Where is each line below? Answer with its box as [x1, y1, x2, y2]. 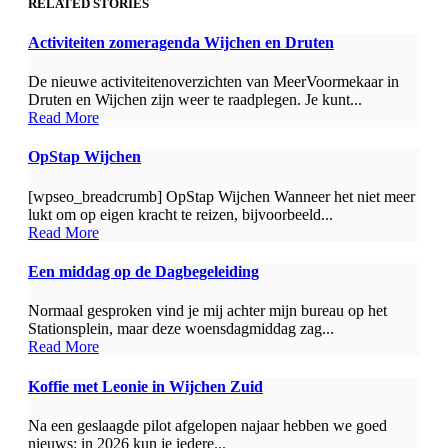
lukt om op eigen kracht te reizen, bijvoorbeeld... [28, 205, 333, 223]
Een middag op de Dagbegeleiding [28, 263, 259, 280]
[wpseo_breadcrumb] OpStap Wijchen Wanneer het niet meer [28, 187, 415, 205]
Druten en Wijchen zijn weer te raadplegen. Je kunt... [28, 91, 362, 109]
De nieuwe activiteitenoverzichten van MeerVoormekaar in [28, 73, 399, 91]
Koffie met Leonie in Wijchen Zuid [28, 377, 263, 395]
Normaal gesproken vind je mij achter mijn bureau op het [28, 302, 387, 320]
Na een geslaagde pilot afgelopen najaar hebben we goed [28, 416, 387, 434]
